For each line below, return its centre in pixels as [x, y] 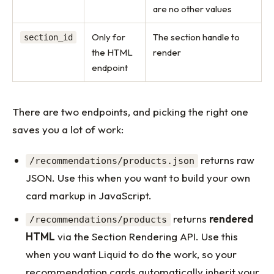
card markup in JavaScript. [89, 196]
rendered [231, 218]
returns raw [227, 160]
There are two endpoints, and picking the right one [130, 111]
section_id [48, 37]
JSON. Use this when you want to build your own [138, 178]
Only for [109, 37]
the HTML [112, 52]
